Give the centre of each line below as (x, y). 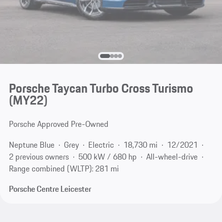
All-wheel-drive (172, 156)
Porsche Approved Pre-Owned (58, 124)
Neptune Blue (31, 144)
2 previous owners (39, 156)
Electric (101, 144)
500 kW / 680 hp (107, 156)
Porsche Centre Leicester (50, 189)
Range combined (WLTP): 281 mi (64, 168)
